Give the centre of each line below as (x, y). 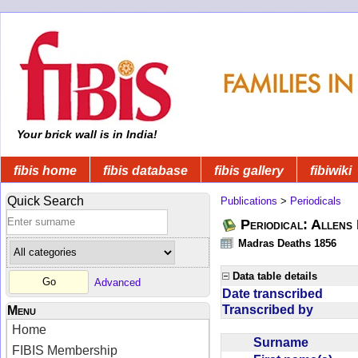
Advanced (117, 282)
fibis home (45, 170)
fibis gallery (249, 170)
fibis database (145, 170)
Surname (284, 342)
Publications (249, 201)
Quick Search (46, 201)
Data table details (275, 276)
